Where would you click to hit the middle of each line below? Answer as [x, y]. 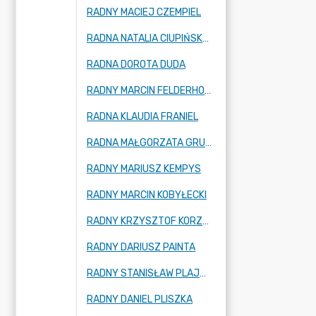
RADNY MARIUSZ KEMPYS [144, 169]
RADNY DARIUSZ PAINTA [141, 247]
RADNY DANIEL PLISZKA [140, 299]
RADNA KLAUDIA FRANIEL [142, 117]
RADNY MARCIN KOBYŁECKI [147, 195]
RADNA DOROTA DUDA [136, 65]
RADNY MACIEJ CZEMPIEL [144, 12]
